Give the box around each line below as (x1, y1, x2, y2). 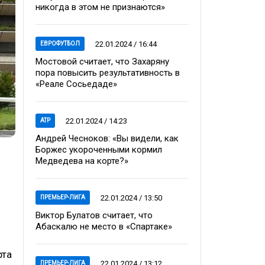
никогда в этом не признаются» (35, 2, 165, 12)
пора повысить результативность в (35, 67, 180, 78)
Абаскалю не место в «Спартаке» (35, 221, 172, 232)
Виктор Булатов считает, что (35, 210, 153, 221)
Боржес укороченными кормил (35, 144, 162, 155)
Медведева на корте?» (35, 156, 128, 166)
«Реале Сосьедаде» (35, 79, 117, 89)
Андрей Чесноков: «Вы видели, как (35, 133, 179, 144)
